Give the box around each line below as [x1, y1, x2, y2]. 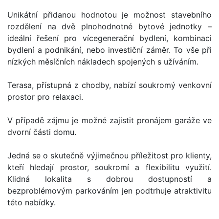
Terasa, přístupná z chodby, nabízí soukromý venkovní [7, 80, 212, 90]
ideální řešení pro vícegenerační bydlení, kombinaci [7, 33, 212, 43]
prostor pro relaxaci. [7, 91, 83, 102]
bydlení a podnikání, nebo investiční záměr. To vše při [7, 44, 212, 55]
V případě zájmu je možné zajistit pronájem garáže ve [7, 115, 212, 125]
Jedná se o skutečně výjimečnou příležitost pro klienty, [7, 150, 212, 160]
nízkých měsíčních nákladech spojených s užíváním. [7, 56, 198, 66]
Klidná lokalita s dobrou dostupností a [7, 174, 212, 184]
